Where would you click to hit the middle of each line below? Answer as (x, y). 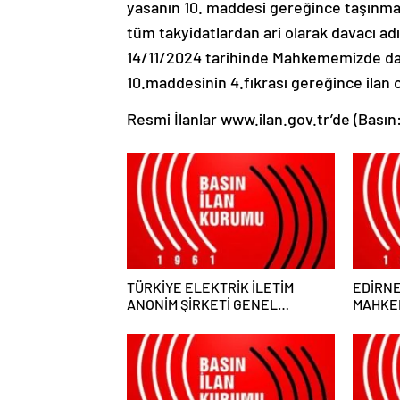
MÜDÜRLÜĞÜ (167, 321)
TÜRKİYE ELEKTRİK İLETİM (210, 287)
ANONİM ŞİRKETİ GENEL (202, 304)
